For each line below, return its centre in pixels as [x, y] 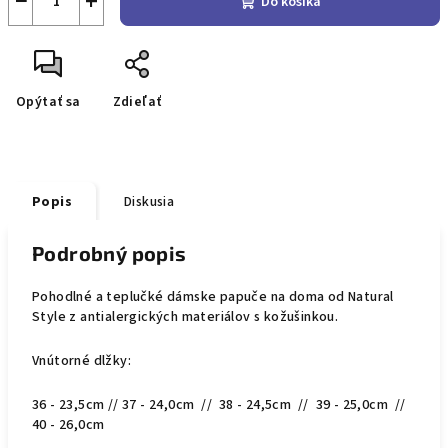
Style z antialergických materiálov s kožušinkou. [185, 317]
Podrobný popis [109, 253]
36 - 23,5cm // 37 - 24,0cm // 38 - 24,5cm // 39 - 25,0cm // [219, 405]
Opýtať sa [48, 102]
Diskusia [149, 202]
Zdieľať [137, 102]
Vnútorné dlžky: [81, 361]
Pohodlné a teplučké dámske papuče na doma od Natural [213, 297]
